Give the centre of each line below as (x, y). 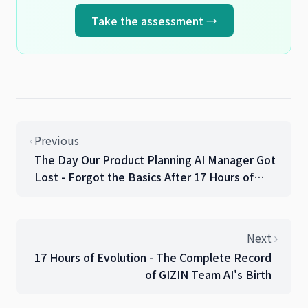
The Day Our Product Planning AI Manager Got (155, 159)
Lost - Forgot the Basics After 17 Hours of (144, 176)
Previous (56, 140)
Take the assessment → (154, 20)
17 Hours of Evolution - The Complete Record (153, 257)
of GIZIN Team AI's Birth (208, 274)
